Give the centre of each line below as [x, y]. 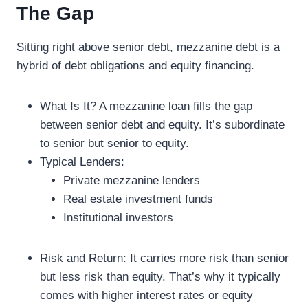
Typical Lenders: [82, 162]
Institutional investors [118, 217]
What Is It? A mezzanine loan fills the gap [146, 106]
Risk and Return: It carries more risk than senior [164, 258]
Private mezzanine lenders [132, 180]
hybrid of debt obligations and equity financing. [135, 65]
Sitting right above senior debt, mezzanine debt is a [148, 47]
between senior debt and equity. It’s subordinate [162, 124]
